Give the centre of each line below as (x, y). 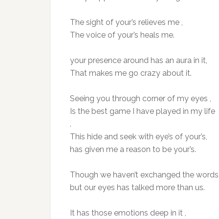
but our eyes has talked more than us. (137, 187)
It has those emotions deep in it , (128, 213)
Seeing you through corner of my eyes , (141, 99)
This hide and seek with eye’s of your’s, (139, 137)
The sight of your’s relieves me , (126, 22)
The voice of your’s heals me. (122, 35)
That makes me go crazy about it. (131, 73)
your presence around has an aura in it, (139, 60)
